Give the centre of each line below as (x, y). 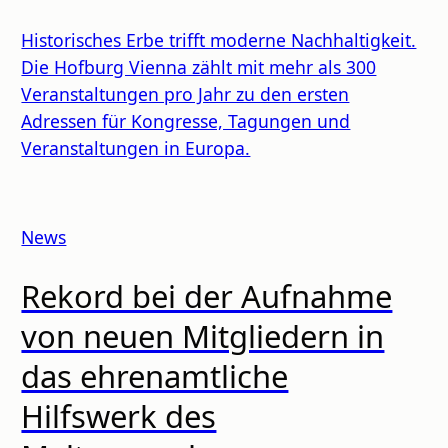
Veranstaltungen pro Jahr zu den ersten (185, 93)
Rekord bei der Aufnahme (207, 296)
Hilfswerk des (119, 416)
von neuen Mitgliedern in (203, 336)
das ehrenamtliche (155, 376)
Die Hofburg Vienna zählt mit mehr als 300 (199, 66)
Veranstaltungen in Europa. (136, 147)
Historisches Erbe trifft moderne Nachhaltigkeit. (219, 39)
